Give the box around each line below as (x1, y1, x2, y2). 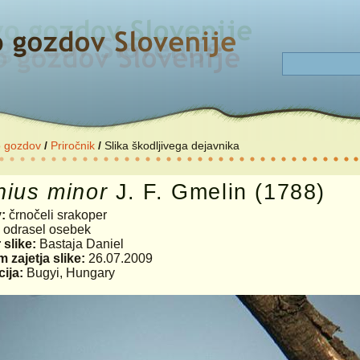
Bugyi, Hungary (23, 266, 115, 280)
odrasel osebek (3, 223, 91, 236)
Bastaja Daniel (39, 237, 124, 251)
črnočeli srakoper (9, 208, 107, 222)
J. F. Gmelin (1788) (108, 180, 325, 204)
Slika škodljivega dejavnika (104, 139, 239, 152)
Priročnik (51, 139, 95, 152)
